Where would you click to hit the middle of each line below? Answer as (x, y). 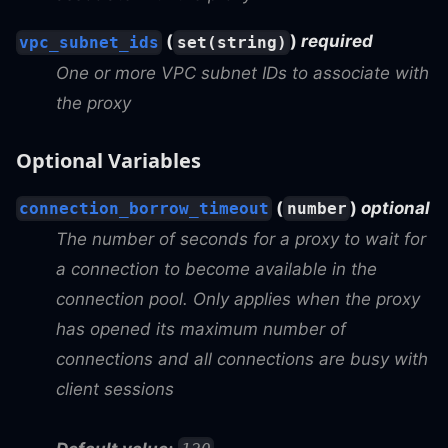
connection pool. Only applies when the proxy (238, 299)
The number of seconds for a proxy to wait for (241, 239)
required (336, 41)
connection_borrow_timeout (144, 209)
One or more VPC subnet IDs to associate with (242, 72)
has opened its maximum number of (201, 329)
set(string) (231, 42)
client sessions (115, 389)
